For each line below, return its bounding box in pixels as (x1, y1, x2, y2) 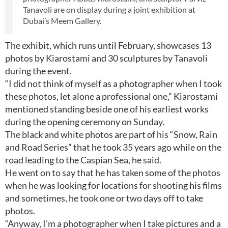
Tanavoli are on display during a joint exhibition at (23, 5, 195, 14)
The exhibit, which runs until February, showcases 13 (5, 40, 211, 51)
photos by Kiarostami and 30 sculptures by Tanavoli (5, 52, 208, 64)
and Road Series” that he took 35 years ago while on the (5, 141, 221, 153)
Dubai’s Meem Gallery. (23, 16, 101, 25)
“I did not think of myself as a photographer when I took (5, 78, 222, 89)
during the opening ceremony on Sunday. (5, 116, 164, 127)
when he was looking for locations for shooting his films (5, 180, 222, 191)
